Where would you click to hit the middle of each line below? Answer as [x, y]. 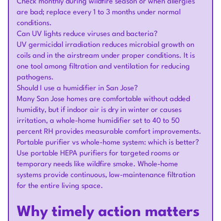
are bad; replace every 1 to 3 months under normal [99, 13]
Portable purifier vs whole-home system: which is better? [108, 143]
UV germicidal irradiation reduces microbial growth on [106, 45]
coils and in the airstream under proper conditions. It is [106, 56]
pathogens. [35, 78]
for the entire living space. [60, 186]
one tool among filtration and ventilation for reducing [103, 67]
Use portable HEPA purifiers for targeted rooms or [98, 154]
